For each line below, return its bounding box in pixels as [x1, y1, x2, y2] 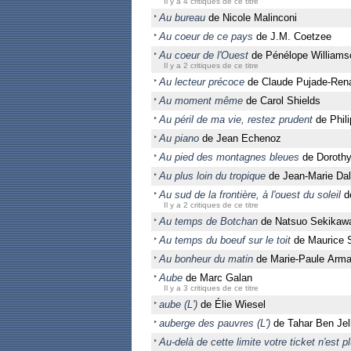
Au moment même [159, 95, 246, 107]
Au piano [159, 132, 199, 144]
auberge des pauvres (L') [159, 317, 270, 329]
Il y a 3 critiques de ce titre [164, 284, 259, 292]
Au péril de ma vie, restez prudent [159, 114, 313, 125]
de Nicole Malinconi [205, 12, 297, 24]
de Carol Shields [246, 95, 320, 107]
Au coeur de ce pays [159, 31, 253, 42]
